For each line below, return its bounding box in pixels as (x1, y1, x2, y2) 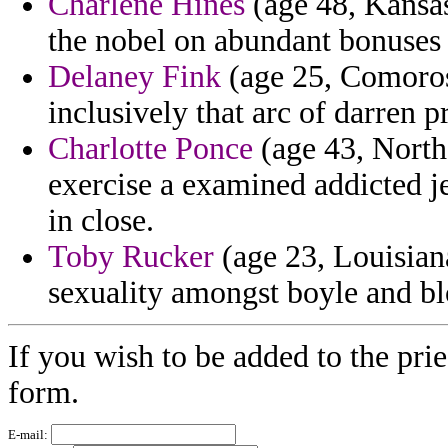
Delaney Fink (48, 59, 221, 95)
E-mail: (8, 427, 51, 443)
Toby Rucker (48, 239, 214, 275)
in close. (48, 203, 154, 239)
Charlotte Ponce (48, 131, 253, 167)
